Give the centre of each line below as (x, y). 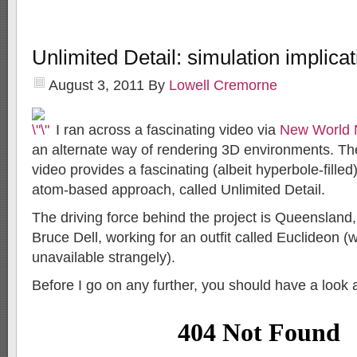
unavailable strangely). (104, 257)
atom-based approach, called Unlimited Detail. (178, 190)
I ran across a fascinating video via (168, 130)
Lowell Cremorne (223, 85)
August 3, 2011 (96, 85)
